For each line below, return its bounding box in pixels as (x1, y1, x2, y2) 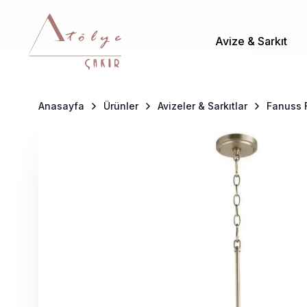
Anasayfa (38, 100, 84, 112)
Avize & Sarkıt (215, 34, 287, 48)
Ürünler (103, 100, 138, 112)
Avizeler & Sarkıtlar (158, 100, 247, 112)
